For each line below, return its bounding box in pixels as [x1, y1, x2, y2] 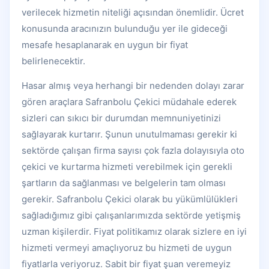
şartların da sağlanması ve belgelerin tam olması [22, 177, 226, 189]
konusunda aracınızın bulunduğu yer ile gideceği [22, 23, 228, 35]
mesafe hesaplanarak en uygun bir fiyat [22, 39, 188, 51]
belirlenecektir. [22, 55, 85, 67]
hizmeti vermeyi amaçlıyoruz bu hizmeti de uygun [22, 242, 232, 254]
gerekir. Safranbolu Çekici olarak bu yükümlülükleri [22, 193, 238, 205]
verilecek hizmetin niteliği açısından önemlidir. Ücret [22, 7, 244, 19]
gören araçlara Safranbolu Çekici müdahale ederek [22, 96, 237, 108]
